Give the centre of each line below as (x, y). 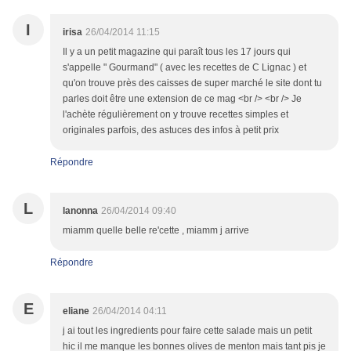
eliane (76, 311)
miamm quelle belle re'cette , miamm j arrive (156, 231)
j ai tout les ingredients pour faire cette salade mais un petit (187, 331)
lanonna (80, 211)
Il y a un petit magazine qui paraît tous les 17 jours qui (177, 52)
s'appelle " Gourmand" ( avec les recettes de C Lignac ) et (185, 68)
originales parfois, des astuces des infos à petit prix (171, 130)
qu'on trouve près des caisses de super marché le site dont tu (192, 83)
